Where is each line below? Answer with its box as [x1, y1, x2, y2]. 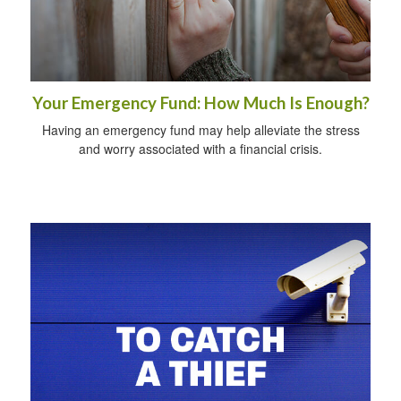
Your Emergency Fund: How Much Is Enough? [31, 92, 370, 113]
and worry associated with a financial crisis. [79, 139, 322, 158]
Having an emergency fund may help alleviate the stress [41, 120, 360, 139]
